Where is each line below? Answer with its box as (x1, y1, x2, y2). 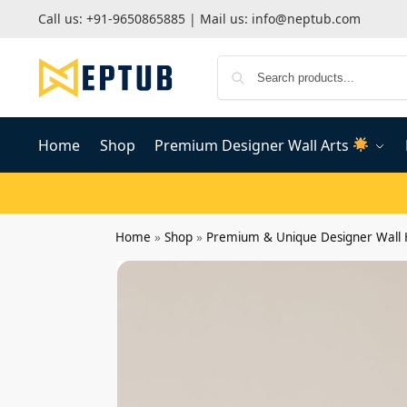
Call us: (37, 9, 86, 27)
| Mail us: (184, 9, 252, 27)
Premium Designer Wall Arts (154, 134, 353, 155)
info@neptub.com (251, 9, 361, 27)
